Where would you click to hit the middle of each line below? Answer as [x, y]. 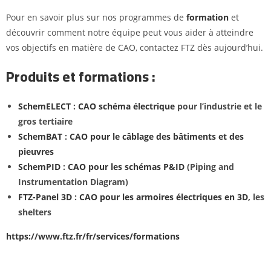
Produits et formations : [81, 76]
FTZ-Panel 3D [45, 197]
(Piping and [209, 166]
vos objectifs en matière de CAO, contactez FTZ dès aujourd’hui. [135, 47]
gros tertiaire [45, 121]
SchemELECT [46, 106]
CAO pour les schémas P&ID [126, 166]
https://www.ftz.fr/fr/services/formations [93, 236]
